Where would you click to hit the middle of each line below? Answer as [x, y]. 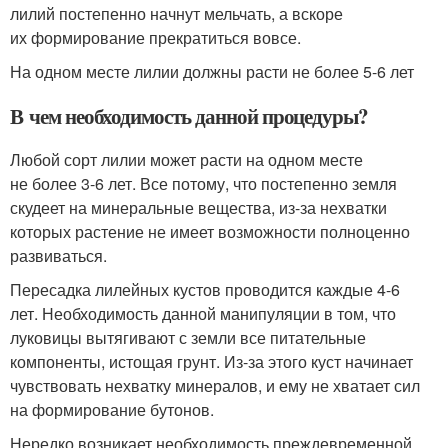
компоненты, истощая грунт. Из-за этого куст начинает [211, 361]
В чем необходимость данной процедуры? [189, 116]
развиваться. [58, 255]
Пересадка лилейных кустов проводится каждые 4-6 [205, 289]
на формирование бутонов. [112, 409]
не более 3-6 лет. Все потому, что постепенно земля [203, 183]
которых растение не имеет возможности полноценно [210, 231]
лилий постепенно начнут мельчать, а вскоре [176, 13]
